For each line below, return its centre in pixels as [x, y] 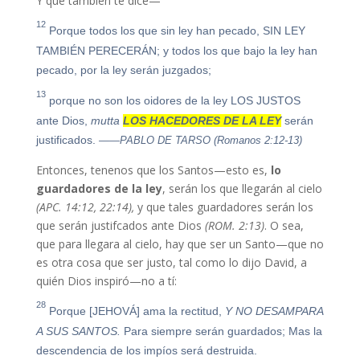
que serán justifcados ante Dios [119, 225]
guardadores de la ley [99, 188]
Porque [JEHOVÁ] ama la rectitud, [135, 311]
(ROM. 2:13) [233, 225]
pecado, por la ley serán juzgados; [123, 70]
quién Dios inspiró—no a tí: [106, 280]
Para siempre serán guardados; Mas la [221, 331]
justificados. [67, 139]
